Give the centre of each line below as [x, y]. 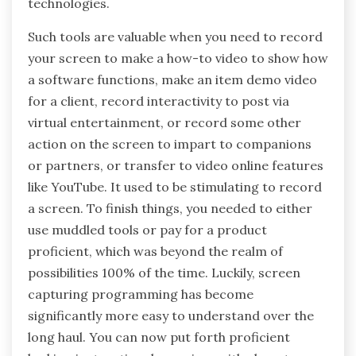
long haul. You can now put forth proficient [159, 337]
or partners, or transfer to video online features [176, 166]
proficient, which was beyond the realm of [155, 252]
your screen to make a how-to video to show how [178, 58]
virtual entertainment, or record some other [164, 123]
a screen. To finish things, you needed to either [170, 209]
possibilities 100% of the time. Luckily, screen [164, 273]
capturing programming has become [141, 294]
